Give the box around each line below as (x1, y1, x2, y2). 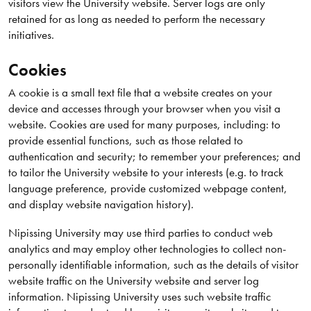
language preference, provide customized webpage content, (8, 180, 287, 196)
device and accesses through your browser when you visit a (8, 100, 280, 116)
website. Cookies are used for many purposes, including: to (8, 116, 280, 132)
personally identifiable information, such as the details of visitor (8, 256, 299, 272)
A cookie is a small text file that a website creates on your (8, 84, 272, 100)
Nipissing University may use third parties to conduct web (8, 224, 273, 240)
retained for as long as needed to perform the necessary (8, 11, 265, 27)
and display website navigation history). (8, 196, 194, 212)
